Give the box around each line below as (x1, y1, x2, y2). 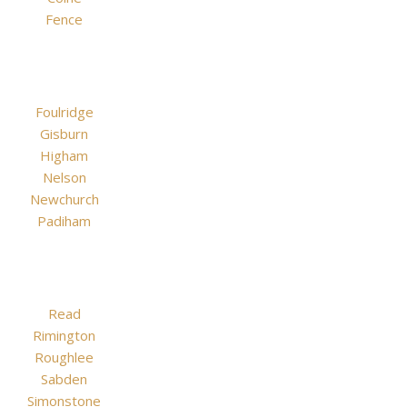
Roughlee (35, 348, 94, 366)
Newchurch (29, 190, 99, 208)
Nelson (42, 168, 86, 186)
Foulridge (35, 103, 94, 121)
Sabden (41, 370, 87, 388)
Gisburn (40, 124, 88, 143)
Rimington (33, 326, 95, 344)
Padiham (37, 212, 91, 230)
